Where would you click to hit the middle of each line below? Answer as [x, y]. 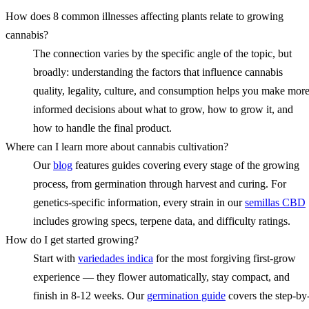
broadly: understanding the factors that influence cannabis [158, 72]
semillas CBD [275, 202]
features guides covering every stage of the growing [186, 165]
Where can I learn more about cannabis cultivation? [117, 146]
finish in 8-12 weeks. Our [90, 295]
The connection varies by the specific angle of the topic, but [162, 53]
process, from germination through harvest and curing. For [160, 183]
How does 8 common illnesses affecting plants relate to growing [144, 16]
